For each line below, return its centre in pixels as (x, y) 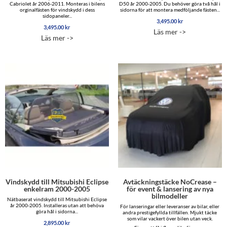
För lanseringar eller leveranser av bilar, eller (170, 206)
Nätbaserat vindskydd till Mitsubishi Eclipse (57, 199)
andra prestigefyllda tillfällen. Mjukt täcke (170, 212)
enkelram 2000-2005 (57, 188)
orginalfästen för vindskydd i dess (57, 10)
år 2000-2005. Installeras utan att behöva (57, 205)
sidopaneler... (57, 16)
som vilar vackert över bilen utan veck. (170, 218)
